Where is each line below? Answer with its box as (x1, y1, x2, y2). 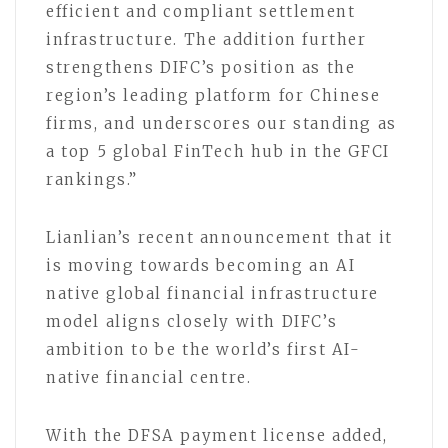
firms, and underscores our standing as (46, 113, 397, 133)
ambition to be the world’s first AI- (46, 339, 361, 359)
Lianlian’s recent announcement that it (46, 227, 393, 247)
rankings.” (46, 169, 150, 189)
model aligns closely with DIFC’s (46, 311, 338, 331)
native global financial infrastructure (46, 283, 379, 303)
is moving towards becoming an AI (46, 255, 356, 275)
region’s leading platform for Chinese (46, 85, 381, 105)
